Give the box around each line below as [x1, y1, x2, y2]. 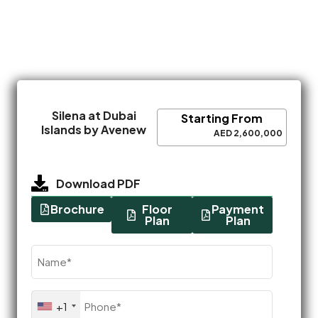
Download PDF [56, 175, 141, 191]
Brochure [50, 201, 104, 216]
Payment [212, 201, 265, 216]
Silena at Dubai [51, 107, 136, 123]
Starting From [180, 110, 263, 126]
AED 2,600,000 [214, 127, 283, 138]
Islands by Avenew [41, 121, 147, 137]
